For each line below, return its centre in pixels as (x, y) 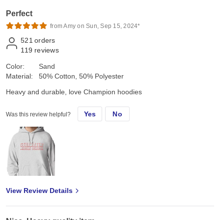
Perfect (19, 14)
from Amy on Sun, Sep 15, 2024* (95, 26)
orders (45, 41)
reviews (47, 50)
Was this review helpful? (38, 115)
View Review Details (39, 191)
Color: (15, 67)
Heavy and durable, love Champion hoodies (74, 92)
